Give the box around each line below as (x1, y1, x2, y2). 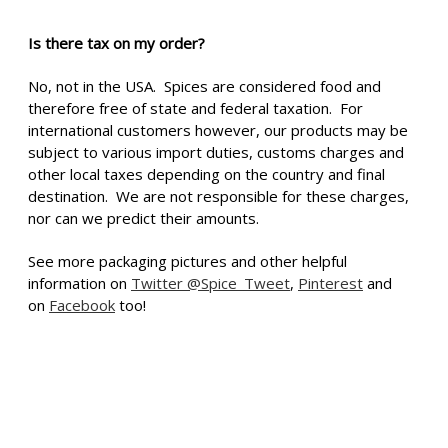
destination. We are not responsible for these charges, (28, 185, 409, 206)
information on (28, 272, 131, 293)
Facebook (49, 294, 115, 315)
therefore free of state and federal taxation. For (28, 97, 363, 118)
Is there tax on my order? (28, 32, 205, 53)
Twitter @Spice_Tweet (131, 272, 290, 293)
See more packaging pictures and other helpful (28, 250, 347, 271)
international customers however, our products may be (28, 119, 408, 140)
